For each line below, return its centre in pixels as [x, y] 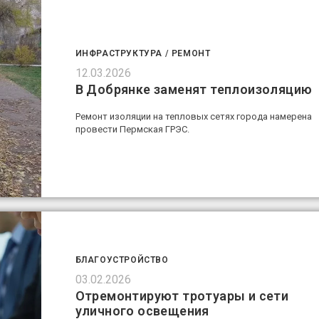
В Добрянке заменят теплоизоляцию [194, 89]
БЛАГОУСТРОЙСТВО [122, 260]
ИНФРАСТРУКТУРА [119, 53]
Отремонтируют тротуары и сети [182, 296]
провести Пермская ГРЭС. [132, 129]
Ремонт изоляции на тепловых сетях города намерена [193, 116]
